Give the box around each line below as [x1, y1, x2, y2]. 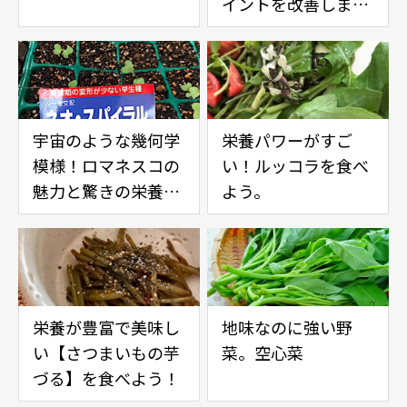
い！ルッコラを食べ [222, 154, 369, 178]
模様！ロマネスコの [33, 154, 180, 178]
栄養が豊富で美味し [33, 315, 180, 340]
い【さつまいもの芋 [33, 341, 180, 365]
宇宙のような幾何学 [33, 128, 180, 153]
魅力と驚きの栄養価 [33, 179, 180, 203]
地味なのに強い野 [222, 315, 352, 340]
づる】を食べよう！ [33, 366, 180, 391]
